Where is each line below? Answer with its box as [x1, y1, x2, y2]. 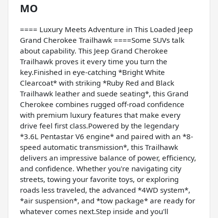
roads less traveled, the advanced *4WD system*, [20, 185, 190, 195]
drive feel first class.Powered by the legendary [20, 121, 179, 131]
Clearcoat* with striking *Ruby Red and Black [20, 78, 174, 88]
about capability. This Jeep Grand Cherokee [20, 46, 168, 56]
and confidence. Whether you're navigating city [20, 163, 182, 174]
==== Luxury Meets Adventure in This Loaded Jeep [20, 24, 193, 35]
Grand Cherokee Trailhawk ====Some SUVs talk [20, 35, 184, 45]
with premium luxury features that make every [20, 110, 181, 120]
